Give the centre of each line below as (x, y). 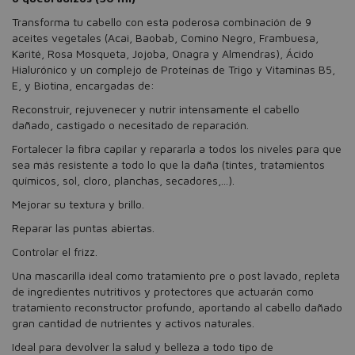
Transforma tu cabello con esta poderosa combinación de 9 (162, 22)
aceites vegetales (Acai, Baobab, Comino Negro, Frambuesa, (165, 38)
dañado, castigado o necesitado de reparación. (130, 125)
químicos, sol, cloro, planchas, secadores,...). (123, 180)
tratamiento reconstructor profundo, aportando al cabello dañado (177, 307)
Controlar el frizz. (56, 252)
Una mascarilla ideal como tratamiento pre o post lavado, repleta (176, 275)
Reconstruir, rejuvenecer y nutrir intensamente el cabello (156, 109)
